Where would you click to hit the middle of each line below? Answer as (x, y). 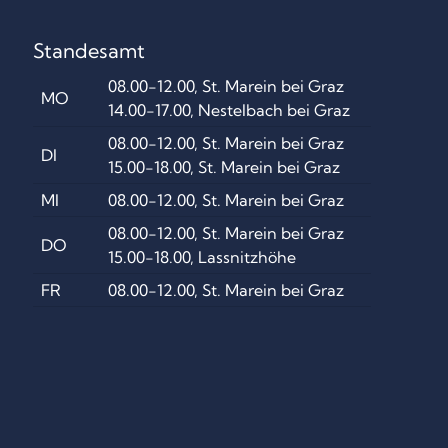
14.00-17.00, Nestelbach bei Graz (229, 109)
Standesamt (89, 50)
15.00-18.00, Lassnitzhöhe (202, 256)
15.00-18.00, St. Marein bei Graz (224, 166)
